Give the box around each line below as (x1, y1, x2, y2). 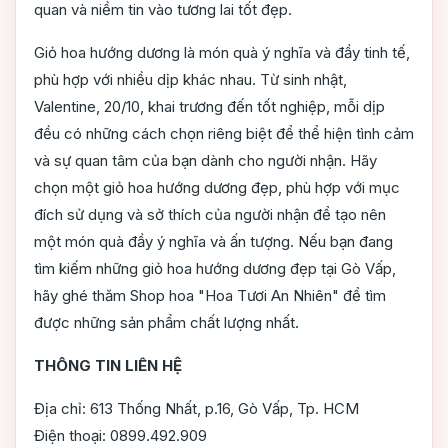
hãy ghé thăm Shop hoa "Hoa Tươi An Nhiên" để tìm (34, 286, 386, 306)
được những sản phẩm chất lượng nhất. (34, 313, 299, 333)
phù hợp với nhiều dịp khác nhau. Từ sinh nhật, (34, 70, 347, 90)
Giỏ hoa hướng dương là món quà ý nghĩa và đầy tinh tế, (34, 43, 410, 63)
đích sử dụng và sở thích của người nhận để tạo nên (34, 205, 386, 225)
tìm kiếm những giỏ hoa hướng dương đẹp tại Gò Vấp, (34, 259, 396, 279)
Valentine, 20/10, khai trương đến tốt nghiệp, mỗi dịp (34, 97, 385, 117)
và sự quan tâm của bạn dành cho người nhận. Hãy (34, 151, 377, 171)
